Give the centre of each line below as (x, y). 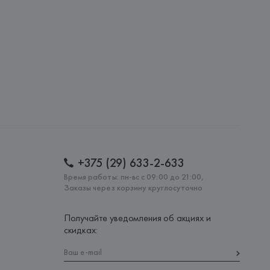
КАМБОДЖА (33, 27)
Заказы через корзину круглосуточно (133, 187)
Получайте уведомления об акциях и (137, 218)
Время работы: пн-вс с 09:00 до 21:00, (134, 177)
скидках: (80, 230)
